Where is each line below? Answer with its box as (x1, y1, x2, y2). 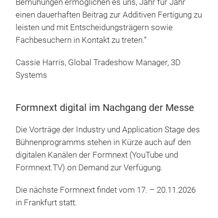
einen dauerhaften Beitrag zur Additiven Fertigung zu (16, 10, 202, 19)
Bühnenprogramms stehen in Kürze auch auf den (16, 137, 191, 147)
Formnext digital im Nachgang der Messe (16, 101, 194, 113)
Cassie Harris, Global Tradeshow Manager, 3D (16, 57, 181, 67)
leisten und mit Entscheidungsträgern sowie (16, 22, 173, 32)
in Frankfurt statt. (16, 198, 79, 207)
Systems (16, 70, 47, 80)
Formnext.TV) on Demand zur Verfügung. (16, 163, 164, 172)
